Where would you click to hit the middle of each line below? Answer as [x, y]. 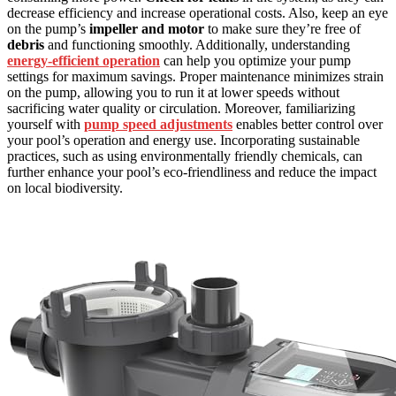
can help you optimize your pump [255, 60]
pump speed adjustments [158, 124]
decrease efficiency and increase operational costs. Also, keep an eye [198, 12]
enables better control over [308, 124]
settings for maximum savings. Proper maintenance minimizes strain [195, 76]
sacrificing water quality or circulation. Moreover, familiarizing [181, 108]
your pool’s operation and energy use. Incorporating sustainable [183, 140]
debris [26, 44]
